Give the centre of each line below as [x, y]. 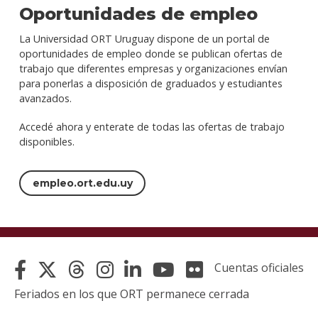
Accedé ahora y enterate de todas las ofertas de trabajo [152, 126]
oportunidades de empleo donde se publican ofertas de [150, 53]
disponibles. [48, 141]
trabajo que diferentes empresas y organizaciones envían [153, 68]
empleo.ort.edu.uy [82, 183]
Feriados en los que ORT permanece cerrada [132, 294]
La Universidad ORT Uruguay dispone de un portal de [144, 38]
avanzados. [45, 98]
